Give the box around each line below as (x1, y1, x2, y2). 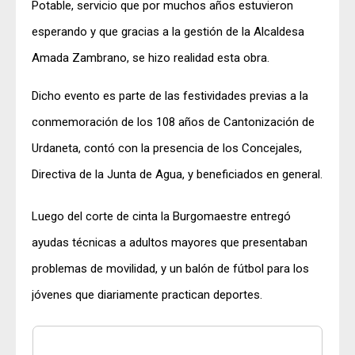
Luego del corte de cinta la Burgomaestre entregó (32, 208, 291, 223)
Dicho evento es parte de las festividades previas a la (32, 88, 308, 103)
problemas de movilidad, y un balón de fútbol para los (32, 261, 309, 276)
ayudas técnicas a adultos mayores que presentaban (32, 235, 307, 250)
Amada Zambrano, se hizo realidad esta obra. (32, 50, 269, 65)
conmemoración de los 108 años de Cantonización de (32, 114, 315, 129)
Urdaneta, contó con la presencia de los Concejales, (32, 140, 302, 155)
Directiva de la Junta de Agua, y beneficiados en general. (32, 166, 323, 181)
